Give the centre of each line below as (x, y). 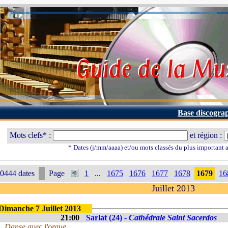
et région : (206, 135)
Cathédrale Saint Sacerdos (173, 218)
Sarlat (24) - (107, 218)
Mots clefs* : (31, 135)
